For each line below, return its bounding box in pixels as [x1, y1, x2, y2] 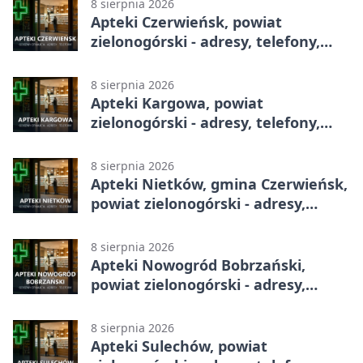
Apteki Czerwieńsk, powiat [91, 12, 282, 32]
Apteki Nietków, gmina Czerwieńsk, [91, 174, 348, 194]
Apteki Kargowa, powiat [91, 93, 263, 113]
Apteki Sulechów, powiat [91, 336, 267, 357]
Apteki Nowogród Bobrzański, [91, 255, 305, 275]
